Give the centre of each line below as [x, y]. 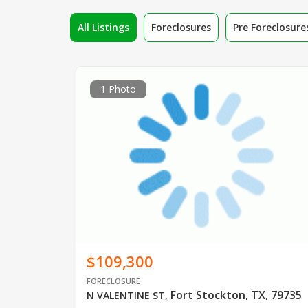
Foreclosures [181, 27]
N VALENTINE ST [125, 296]
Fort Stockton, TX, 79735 [236, 295]
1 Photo [118, 89]
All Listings [103, 27]
